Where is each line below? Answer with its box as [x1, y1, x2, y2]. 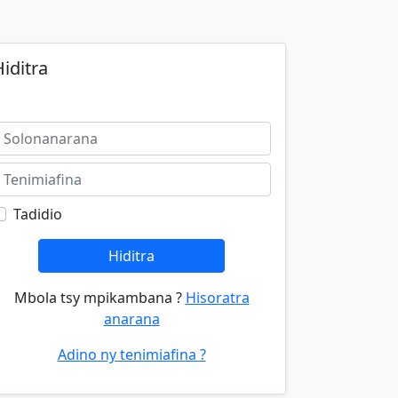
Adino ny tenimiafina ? [57, 345, 206, 364]
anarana [103, 309, 160, 329]
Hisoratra [185, 288, 250, 307]
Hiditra [107, 246, 155, 266]
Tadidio [13, 204, 62, 224]
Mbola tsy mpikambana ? [13, 288, 186, 307]
